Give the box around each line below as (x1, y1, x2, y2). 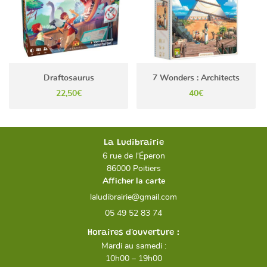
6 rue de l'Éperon (102, 152, 165, 160)
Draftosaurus (43, 73, 94, 82)
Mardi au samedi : (101, 242, 166, 250)
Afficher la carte (102, 177, 165, 185)
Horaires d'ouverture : (88, 228, 179, 237)
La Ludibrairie (103, 138, 164, 147)
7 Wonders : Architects (153, 73, 240, 82)
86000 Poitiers (106, 164, 161, 173)
